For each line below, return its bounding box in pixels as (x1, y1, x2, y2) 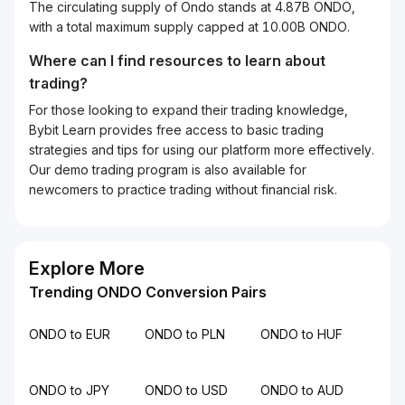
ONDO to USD (145, 382, 228, 398)
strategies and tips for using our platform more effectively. (29, 142, 374, 157)
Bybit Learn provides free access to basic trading (29, 122, 324, 137)
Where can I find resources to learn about (29, 52, 325, 70)
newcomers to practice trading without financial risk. (29, 182, 337, 197)
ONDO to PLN (145, 326, 225, 342)
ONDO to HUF (260, 326, 343, 342)
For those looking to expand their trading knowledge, (29, 102, 348, 118)
